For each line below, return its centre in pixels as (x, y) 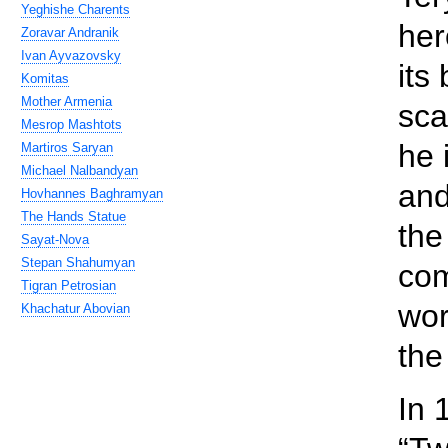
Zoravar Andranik (70, 32)
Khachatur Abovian (75, 308)
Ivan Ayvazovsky (71, 55)
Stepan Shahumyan (78, 262)
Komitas (45, 78)
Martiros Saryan (67, 147)
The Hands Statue (73, 216)
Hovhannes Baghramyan (92, 193)
